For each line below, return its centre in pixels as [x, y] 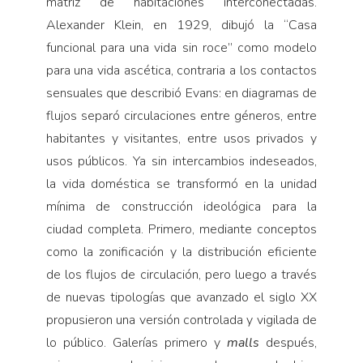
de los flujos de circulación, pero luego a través [181, 274]
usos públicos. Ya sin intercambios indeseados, [181, 161]
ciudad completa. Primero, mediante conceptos [181, 229]
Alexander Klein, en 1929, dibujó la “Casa [181, 25]
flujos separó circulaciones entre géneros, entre [181, 115]
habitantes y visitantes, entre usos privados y [181, 138]
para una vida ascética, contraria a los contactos [181, 70]
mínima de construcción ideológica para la [181, 206]
